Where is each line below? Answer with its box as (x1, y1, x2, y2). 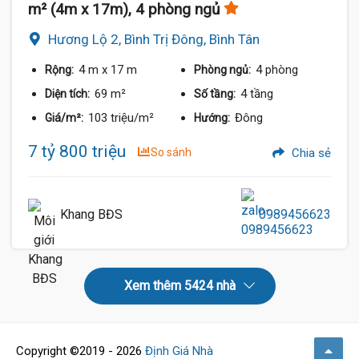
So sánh (151, 145, 192, 159)
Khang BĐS (60, 206, 123, 222)
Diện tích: (45, 87, 92, 100)
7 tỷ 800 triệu (28, 141, 126, 161)
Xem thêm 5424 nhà (123, 277, 236, 293)
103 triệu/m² (88, 110, 154, 125)
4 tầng (240, 86, 274, 101)
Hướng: (194, 111, 233, 124)
